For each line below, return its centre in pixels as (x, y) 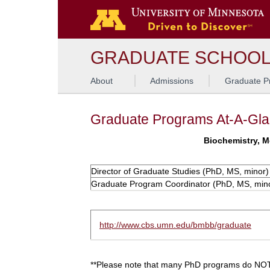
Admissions (172, 81)
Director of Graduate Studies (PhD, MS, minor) (180, 171)
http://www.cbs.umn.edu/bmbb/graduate (175, 224)
